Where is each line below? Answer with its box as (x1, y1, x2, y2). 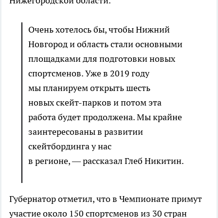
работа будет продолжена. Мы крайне (28, 111, 182, 123)
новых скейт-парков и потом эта (28, 97, 162, 109)
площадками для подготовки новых (28, 53, 175, 65)
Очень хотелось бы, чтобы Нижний (28, 24, 170, 36)
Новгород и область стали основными (28, 38, 182, 50)
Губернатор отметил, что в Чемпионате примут (9, 193, 202, 205)
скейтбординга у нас (28, 141, 111, 152)
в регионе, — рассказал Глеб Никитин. (28, 155, 184, 167)
